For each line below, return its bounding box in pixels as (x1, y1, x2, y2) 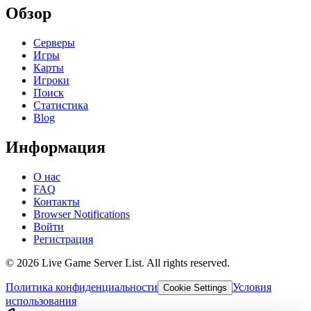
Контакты (33, 195, 80, 208)
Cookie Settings (163, 282, 227, 293)
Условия (233, 280, 271, 293)
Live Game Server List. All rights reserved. (39, 256, 230, 269)
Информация (6, 138, 106, 157)
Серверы (33, 37, 75, 49)
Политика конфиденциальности (6, 280, 158, 293)
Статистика (33, 99, 88, 112)
